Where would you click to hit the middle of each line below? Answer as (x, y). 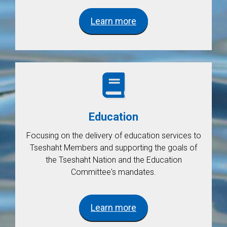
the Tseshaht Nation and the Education (113, 160)
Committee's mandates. (113, 172)
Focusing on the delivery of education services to (113, 136)
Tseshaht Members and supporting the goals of (113, 148)
